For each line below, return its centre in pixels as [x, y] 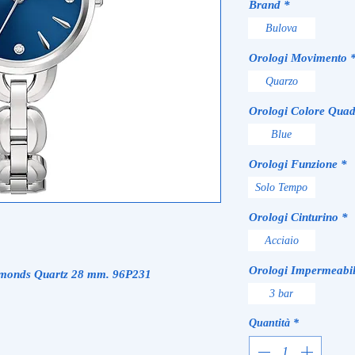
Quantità [269, 323]
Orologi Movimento [298, 58]
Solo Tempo [282, 188]
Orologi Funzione [293, 164]
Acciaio [281, 241]
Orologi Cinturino [294, 218]
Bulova [282, 29]
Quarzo [281, 82]
